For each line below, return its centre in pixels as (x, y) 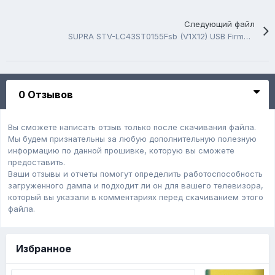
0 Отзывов (46, 95)
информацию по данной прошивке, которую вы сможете (121, 151)
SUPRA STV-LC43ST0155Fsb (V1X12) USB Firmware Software (247, 37)
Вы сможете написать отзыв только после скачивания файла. (132, 127)
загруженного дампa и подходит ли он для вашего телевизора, (136, 186)
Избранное (44, 249)
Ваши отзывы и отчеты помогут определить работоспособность (135, 174)
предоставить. (37, 162)
